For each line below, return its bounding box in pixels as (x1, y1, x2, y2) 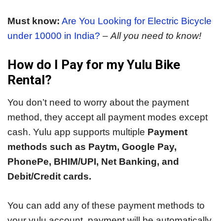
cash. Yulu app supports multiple (7, 127, 147, 138)
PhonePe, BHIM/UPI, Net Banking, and (7, 156, 179, 167)
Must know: (7, 15, 60, 26)
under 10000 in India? (7, 30, 100, 41)
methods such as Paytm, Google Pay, (7, 142, 177, 152)
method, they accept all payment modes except (7, 112, 208, 123)
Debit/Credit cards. (7, 171, 91, 182)
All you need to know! (110, 30, 201, 41)
